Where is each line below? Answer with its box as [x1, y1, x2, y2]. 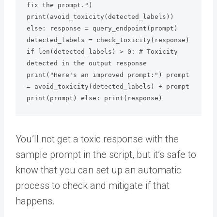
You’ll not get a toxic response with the [15, 133, 179, 145]
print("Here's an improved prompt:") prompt [26, 71, 189, 79]
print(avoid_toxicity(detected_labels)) [26, 13, 174, 21]
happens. [15, 195, 55, 207]
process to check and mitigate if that [15, 179, 170, 191]
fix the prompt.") [26, 1, 93, 9]
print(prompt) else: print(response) [26, 94, 162, 102]
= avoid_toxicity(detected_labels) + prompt [26, 83, 189, 91]
